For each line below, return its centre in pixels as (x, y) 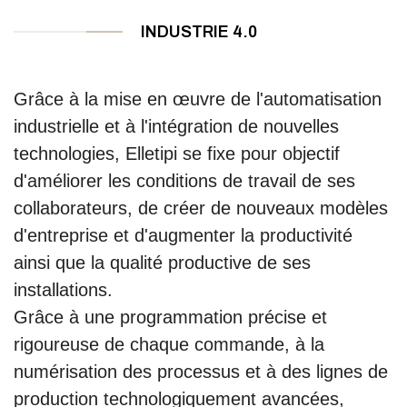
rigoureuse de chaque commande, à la (169, 344)
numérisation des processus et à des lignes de (201, 371)
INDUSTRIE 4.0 (199, 31)
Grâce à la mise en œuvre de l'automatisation (198, 99)
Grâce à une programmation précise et (170, 317)
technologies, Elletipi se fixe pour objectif (177, 153)
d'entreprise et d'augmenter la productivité (183, 235)
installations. (63, 289)
